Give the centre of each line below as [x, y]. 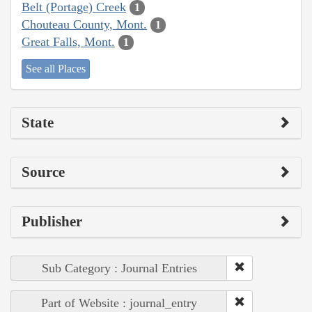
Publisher [52, 222]
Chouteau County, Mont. [84, 24]
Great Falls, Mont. [68, 41]
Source [43, 172]
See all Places [56, 69]
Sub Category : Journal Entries [119, 268]
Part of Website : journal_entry [119, 303]
